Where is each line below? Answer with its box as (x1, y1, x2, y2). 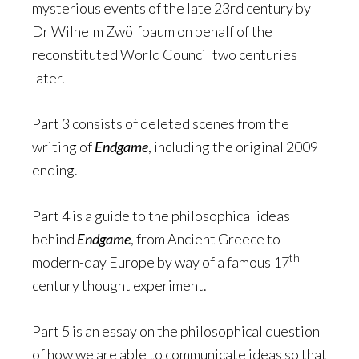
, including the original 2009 (148, 138, 318, 155)
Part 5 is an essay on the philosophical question (32, 322, 320, 340)
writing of (32, 138, 95, 155)
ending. (32, 161, 78, 179)
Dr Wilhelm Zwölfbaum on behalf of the (32, 22, 272, 40)
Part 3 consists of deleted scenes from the (32, 115, 289, 132)
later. (32, 69, 65, 87)
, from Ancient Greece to (131, 230, 280, 248)
